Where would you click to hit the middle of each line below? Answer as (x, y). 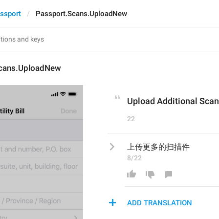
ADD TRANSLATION (160, 203)
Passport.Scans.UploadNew (81, 14)
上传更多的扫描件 (158, 147)
